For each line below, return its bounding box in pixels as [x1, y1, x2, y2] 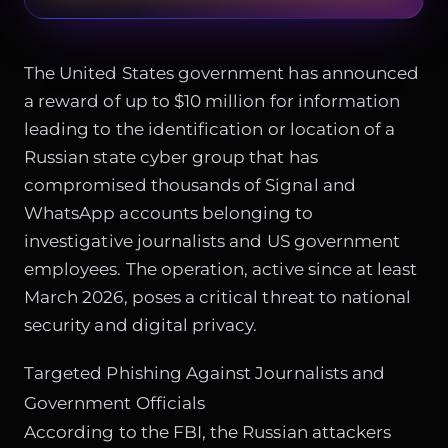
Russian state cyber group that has [24, 146, 318, 167]
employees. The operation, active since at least [24, 258, 418, 279]
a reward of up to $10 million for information [24, 90, 401, 111]
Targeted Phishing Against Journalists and [24, 363, 386, 384]
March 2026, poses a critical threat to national [24, 286, 412, 307]
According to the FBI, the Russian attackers [24, 422, 392, 443]
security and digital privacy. [24, 314, 258, 335]
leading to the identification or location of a [24, 118, 396, 139]
